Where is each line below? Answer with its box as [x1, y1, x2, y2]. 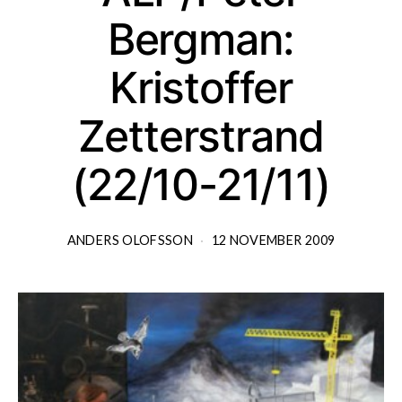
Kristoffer [109, 60, 293, 114]
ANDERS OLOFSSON [66, 232, 194, 248]
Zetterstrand [77, 109, 325, 162]
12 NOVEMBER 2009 [211, 232, 336, 248]
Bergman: [107, 12, 295, 66]
